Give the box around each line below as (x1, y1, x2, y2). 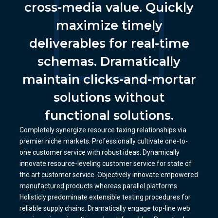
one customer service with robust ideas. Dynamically (19, 148, 180, 157)
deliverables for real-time (29, 36, 189, 51)
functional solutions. (44, 108, 174, 123)
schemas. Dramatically (37, 54, 181, 69)
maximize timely (55, 18, 163, 33)
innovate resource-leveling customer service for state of (19, 160, 192, 168)
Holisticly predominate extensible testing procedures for (19, 193, 191, 201)
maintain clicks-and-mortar (22, 72, 196, 87)
